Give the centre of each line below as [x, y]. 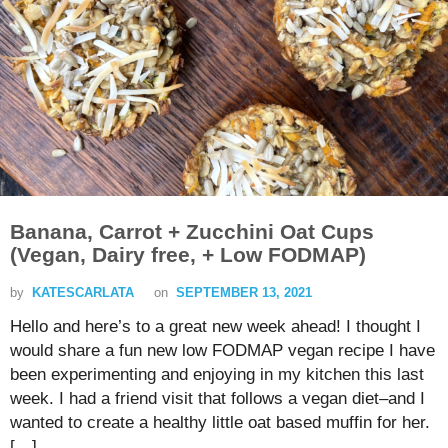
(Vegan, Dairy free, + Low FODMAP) [188, 255]
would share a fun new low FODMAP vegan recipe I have [222, 351]
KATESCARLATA [83, 293]
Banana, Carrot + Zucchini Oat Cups [192, 232]
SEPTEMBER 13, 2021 [244, 293]
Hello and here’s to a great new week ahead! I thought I [215, 327]
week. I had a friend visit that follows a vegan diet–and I [217, 399]
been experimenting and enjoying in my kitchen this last [217, 375]
